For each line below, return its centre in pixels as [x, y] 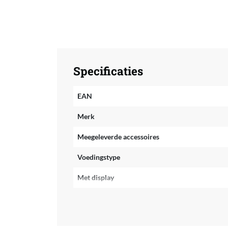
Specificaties [108, 71]
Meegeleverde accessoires [118, 136]
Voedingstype [98, 157]
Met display [95, 177]
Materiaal [92, 218]
